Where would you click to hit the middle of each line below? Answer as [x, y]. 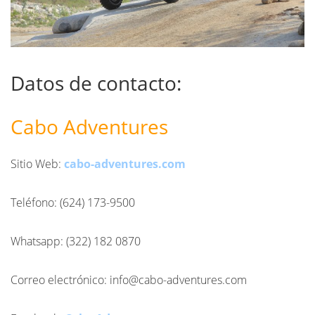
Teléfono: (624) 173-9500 [73, 203]
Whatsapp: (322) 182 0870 [76, 242]
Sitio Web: [36, 164]
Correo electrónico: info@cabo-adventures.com [129, 280]
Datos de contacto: [96, 83]
